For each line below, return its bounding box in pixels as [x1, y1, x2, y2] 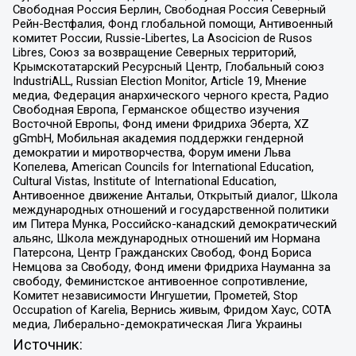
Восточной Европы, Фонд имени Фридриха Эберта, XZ [12, 117, 309, 132]
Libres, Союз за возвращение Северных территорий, [12, 45, 296, 60]
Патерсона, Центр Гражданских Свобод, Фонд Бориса [12, 246, 311, 261]
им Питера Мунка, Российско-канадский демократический [12, 217, 337, 232]
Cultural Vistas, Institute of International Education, [12, 174, 277, 189]
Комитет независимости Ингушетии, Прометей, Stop [12, 288, 298, 304]
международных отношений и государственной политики [12, 203, 329, 218]
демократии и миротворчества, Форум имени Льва [12, 145, 291, 161]
